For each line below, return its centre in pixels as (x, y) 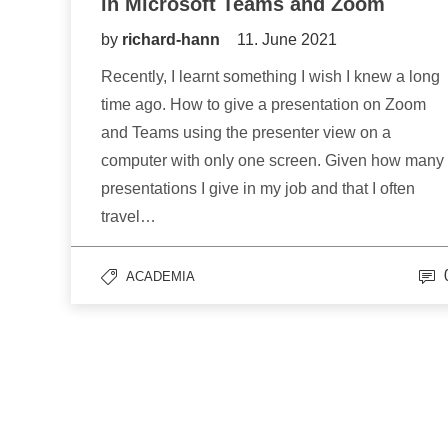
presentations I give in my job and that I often (258, 189)
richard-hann (173, 40)
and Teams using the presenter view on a (246, 133)
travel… (128, 217)
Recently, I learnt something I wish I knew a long (270, 77)
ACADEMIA (160, 277)
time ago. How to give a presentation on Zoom (263, 105)
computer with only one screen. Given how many (272, 161)
